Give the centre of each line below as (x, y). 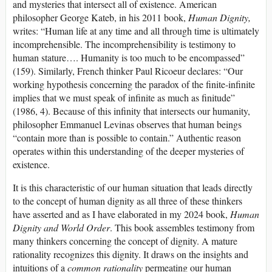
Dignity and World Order (61, 228)
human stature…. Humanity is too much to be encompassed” (129, 58)
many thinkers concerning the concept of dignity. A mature (125, 241)
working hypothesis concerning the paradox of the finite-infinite (134, 84)
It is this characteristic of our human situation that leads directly (133, 188)
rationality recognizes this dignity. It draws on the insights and (131, 254)
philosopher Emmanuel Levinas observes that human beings (127, 124)
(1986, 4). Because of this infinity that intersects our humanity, (131, 111)
